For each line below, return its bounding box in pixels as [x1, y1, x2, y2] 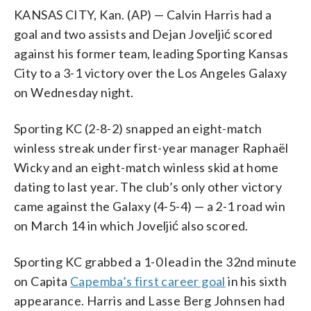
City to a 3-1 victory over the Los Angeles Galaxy [14, 65, 287, 81]
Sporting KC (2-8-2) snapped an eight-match [14, 120, 262, 136]
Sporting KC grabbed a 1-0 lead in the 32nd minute [14, 253, 297, 269]
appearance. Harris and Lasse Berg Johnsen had [14, 292, 285, 308]
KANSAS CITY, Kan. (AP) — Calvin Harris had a [14, 6, 272, 22]
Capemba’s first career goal [70, 273, 226, 289]
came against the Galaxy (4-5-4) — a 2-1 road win [14, 198, 286, 214]
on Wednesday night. [14, 84, 134, 100]
